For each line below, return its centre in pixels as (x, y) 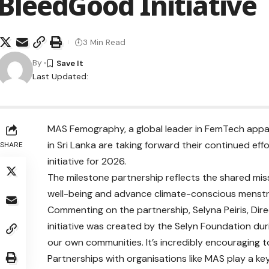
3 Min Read (104, 42)
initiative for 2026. (86, 162)
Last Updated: (60, 77)
